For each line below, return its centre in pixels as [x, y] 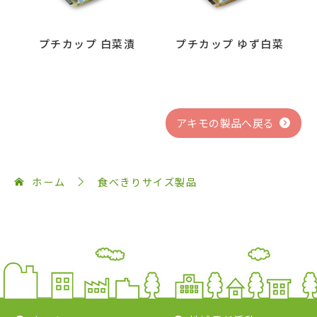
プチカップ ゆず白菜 [230, 44]
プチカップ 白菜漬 [87, 44]
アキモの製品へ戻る [225, 123]
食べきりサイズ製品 [148, 182]
